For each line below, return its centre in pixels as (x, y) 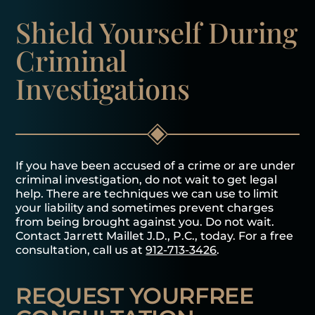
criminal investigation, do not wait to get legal (147, 180)
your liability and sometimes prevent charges (145, 208)
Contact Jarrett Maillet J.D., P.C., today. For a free (155, 236)
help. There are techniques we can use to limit (147, 194)
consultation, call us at (81, 250)
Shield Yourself (112, 32)
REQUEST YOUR (105, 296)
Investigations (103, 89)
